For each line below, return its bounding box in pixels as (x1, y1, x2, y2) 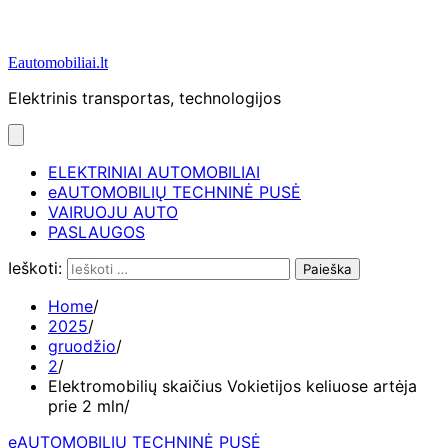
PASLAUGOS (48, 222, 145, 242)
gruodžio (48, 336, 116, 356)
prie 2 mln (48, 396, 124, 416)
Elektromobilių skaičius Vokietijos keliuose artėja (48, 376, 417, 396)
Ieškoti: (8, 258, 62, 278)
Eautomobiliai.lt (8, 54, 108, 71)
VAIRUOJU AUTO (48, 202, 178, 222)
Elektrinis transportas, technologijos (8, 88, 281, 108)
